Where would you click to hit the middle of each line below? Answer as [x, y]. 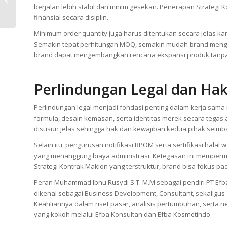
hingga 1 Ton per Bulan [53, 10]
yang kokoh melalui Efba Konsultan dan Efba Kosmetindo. [123, 214]
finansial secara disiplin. [71, 17]
